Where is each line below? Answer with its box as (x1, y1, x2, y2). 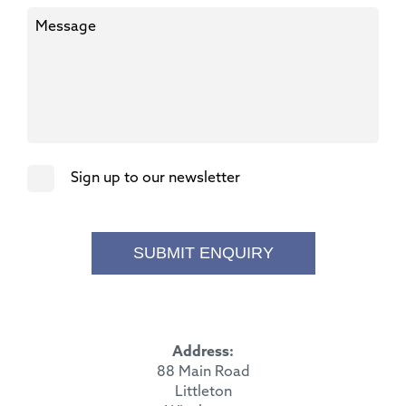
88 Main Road (156, 364, 250, 380)
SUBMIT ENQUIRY (132, 243, 274, 262)
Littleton (174, 384, 232, 400)
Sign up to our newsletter (71, 170, 240, 186)
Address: (172, 344, 234, 360)
